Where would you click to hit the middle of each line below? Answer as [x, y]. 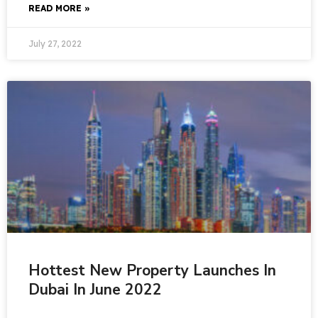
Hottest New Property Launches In [152, 270]
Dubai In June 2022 [95, 290]
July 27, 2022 [55, 44]
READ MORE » [59, 8]
